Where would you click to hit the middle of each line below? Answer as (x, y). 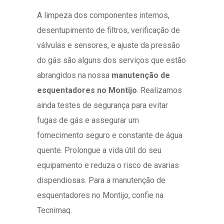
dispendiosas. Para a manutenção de (101, 180)
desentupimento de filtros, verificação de (108, 30)
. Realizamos (159, 90)
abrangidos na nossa (74, 75)
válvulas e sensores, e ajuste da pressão (108, 45)
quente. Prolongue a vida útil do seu (99, 150)
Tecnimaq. (54, 210)
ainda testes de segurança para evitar (102, 105)
